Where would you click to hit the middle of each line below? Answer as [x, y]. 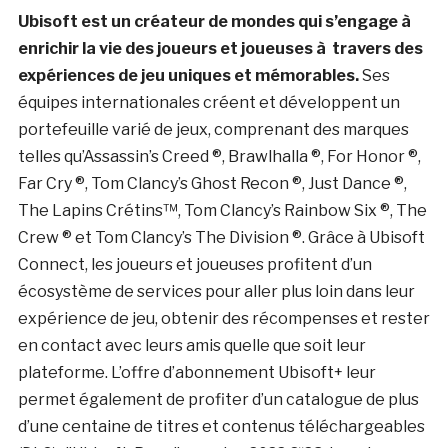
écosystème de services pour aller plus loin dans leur [216, 291]
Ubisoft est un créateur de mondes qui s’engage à [214, 21]
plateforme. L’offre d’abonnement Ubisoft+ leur [196, 372]
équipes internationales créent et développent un [208, 102]
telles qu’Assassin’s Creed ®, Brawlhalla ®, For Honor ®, [219, 156]
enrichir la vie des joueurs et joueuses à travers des [220, 48]
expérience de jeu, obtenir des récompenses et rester [223, 318]
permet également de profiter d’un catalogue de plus [218, 399]
